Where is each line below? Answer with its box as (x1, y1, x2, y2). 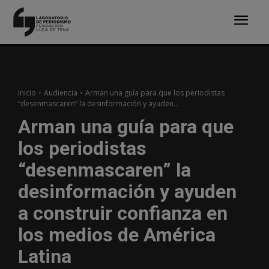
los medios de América (18, 223, 216, 246)
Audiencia (44, 87, 77, 98)
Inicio (18, 87, 36, 98)
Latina (18, 244, 71, 268)
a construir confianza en (18, 201, 228, 225)
